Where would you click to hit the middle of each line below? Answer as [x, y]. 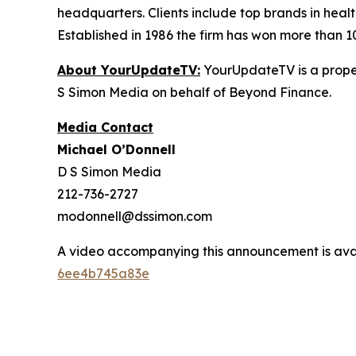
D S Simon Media [109, 172]
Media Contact [105, 127]
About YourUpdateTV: [129, 70]
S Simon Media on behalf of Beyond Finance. [194, 92]
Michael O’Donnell [116, 149]
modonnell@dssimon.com [135, 216]
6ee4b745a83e [103, 273]
